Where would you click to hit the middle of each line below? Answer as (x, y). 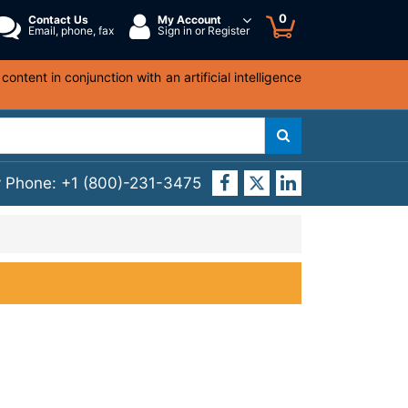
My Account (189, 19)
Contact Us (58, 19)
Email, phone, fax (71, 30)
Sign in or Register (204, 30)
